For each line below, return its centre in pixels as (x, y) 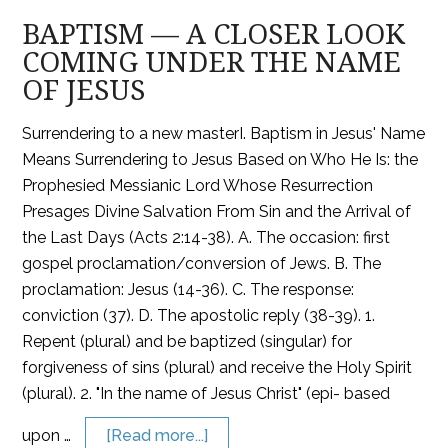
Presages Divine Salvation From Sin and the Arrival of (217, 211)
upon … (49, 435)
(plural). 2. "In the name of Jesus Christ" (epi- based (206, 393)
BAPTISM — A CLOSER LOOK (214, 34)
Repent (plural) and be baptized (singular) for (187, 341)
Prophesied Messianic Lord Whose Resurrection (198, 185)
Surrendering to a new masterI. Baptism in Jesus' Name (224, 133)
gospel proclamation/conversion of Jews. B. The (202, 263)
